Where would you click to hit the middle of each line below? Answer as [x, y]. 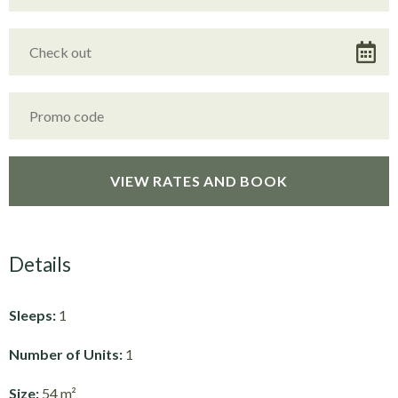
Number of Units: [66, 354]
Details [40, 264]
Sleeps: [33, 315]
